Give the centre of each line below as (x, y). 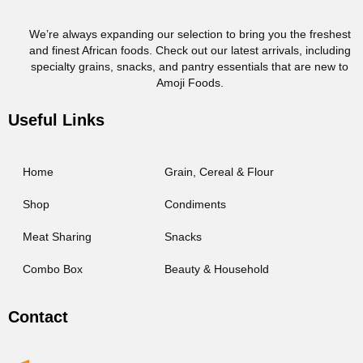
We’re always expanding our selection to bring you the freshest (190, 34)
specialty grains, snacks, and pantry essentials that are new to (190, 66)
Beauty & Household (217, 269)
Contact (38, 316)
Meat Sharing (57, 236)
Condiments (196, 204)
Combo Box (53, 269)
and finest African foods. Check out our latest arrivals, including (190, 50)
